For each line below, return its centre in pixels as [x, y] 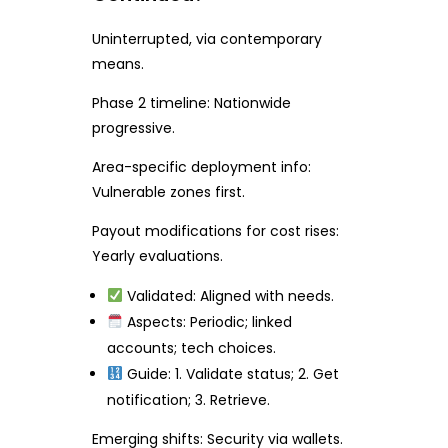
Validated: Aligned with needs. [229, 296]
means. [117, 64]
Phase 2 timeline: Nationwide [191, 103]
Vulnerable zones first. [168, 192]
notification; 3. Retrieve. [189, 400]
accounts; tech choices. [192, 348]
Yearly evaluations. [157, 256]
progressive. [133, 128]
